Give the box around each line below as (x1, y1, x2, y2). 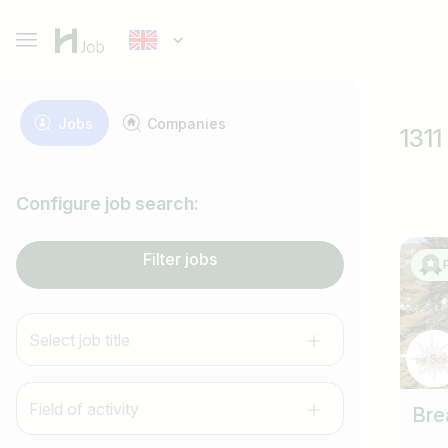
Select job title (29, 329, 130, 350)
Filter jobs (143, 249, 217, 269)
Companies (147, 114, 226, 132)
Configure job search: (16, 193, 199, 214)
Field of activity (29, 398, 139, 419)
